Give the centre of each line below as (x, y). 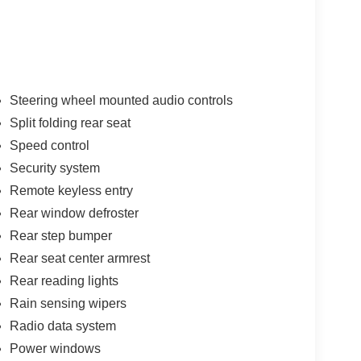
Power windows (55, 349)
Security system (54, 168)
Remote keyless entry (71, 191)
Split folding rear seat (70, 123)
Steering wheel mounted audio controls (121, 101)
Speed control (49, 146)
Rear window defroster (74, 214)
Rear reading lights (64, 281)
